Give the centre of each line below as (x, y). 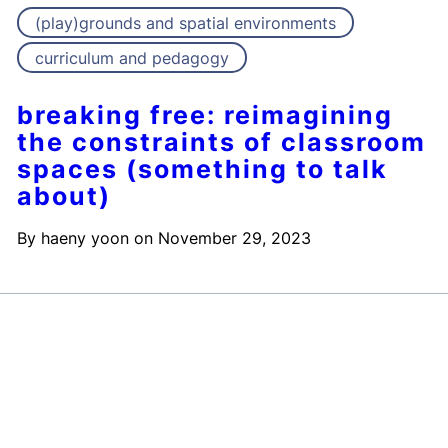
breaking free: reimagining (205, 115)
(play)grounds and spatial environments (186, 23)
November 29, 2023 (235, 238)
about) (64, 196)
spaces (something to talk (203, 169)
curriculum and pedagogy (132, 58)
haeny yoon (85, 238)
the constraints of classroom (222, 142)
